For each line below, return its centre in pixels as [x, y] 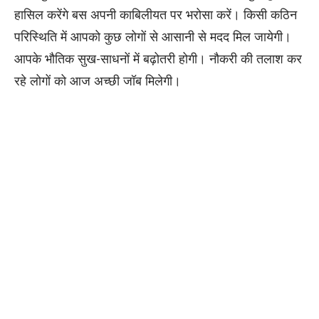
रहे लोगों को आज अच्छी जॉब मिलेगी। [98, 81]
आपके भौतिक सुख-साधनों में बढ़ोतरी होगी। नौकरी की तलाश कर [158, 59]
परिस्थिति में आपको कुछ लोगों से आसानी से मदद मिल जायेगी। [153, 37]
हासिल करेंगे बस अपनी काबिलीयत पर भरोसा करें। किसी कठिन [156, 15]
